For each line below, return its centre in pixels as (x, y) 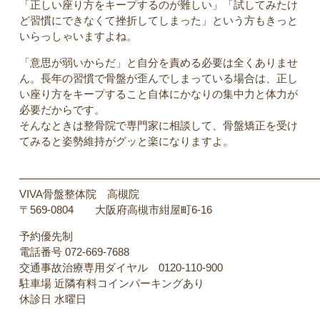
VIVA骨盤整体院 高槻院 (79, 194)
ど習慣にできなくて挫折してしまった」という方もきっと (159, 21)
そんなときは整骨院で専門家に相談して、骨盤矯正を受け (159, 126)
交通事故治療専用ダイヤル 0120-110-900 (121, 268)
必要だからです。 (62, 110)
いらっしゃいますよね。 (78, 36)
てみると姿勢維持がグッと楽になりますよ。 (126, 141)
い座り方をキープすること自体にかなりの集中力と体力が (159, 94)
